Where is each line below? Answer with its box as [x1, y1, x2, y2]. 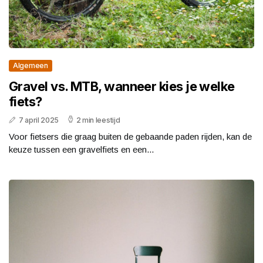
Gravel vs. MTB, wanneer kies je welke [9, 78, 235, 94]
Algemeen [13, 60, 48, 70]
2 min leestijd [76, 115, 120, 124]
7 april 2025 [18, 115, 59, 124]
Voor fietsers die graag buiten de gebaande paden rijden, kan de [9, 131, 252, 141]
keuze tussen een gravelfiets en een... [9, 144, 154, 154]
